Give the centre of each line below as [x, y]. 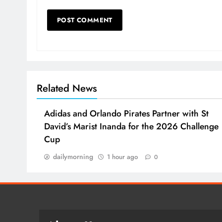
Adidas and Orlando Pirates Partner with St [126, 114]
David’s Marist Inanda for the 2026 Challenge [131, 127]
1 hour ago [122, 157]
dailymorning [73, 157]
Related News [67, 88]
